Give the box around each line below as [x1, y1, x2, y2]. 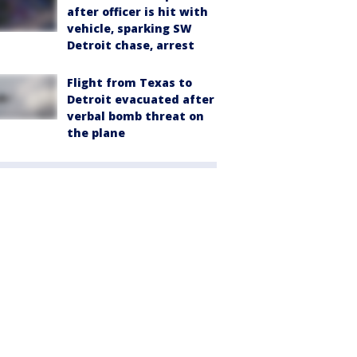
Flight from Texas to [67, 75, 192, 91]
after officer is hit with [67, 4, 208, 20]
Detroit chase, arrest [67, 37, 194, 53]
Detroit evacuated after [67, 92, 214, 108]
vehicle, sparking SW [67, 21, 192, 37]
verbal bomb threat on [67, 108, 204, 124]
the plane [67, 125, 125, 141]
